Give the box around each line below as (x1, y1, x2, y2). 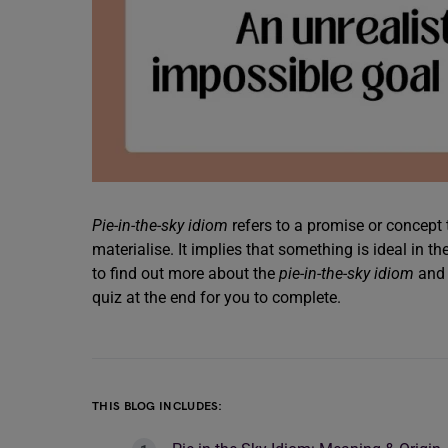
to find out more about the (92, 264, 279, 283)
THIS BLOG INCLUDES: (92, 399, 223, 414)
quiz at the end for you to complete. (92, 288, 345, 307)
